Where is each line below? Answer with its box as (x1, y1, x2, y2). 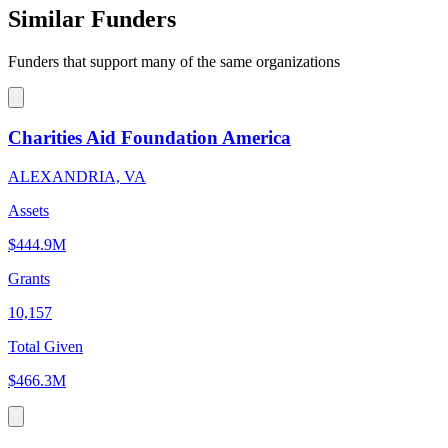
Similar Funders (8, 6, 176, 33)
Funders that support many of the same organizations (8, 53, 340, 71)
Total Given (8, 337, 83, 355)
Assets (8, 201, 49, 219)
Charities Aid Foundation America (8, 127, 291, 149)
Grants (8, 269, 50, 287)
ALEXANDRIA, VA (8, 167, 146, 185)
